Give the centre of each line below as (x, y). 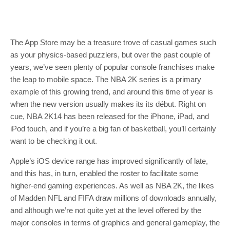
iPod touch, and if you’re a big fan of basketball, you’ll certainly (113, 129)
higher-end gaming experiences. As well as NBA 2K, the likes (112, 186)
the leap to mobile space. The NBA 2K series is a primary (106, 79)
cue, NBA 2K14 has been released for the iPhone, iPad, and (110, 116)
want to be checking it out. (54, 141)
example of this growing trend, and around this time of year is (112, 92)
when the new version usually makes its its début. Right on (108, 104)
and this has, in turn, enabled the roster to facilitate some (104, 173)
